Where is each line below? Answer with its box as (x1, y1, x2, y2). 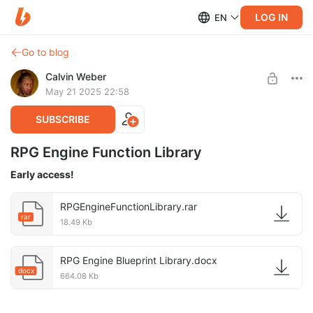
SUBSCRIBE (36, 113, 90, 125)
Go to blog (22, 46, 69, 58)
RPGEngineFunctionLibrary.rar (60, 201, 197, 212)
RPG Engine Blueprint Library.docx (60, 254, 217, 266)
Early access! (10, 168, 74, 180)
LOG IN (255, 10, 288, 23)
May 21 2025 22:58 (45, 86, 129, 97)
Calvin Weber (45, 71, 106, 82)
